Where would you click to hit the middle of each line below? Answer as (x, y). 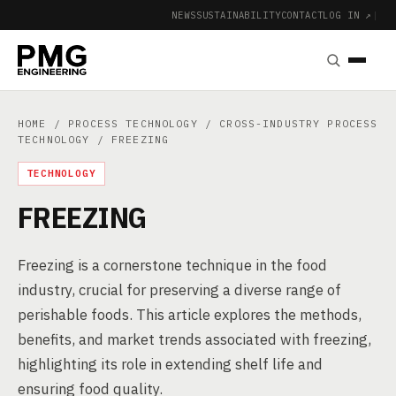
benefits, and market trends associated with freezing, (194, 339)
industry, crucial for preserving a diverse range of (179, 290)
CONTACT (302, 15)
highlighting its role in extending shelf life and (170, 364)
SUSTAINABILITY (238, 15)
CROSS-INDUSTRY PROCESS (299, 123)
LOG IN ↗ (348, 15)
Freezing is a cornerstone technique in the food (172, 265)
